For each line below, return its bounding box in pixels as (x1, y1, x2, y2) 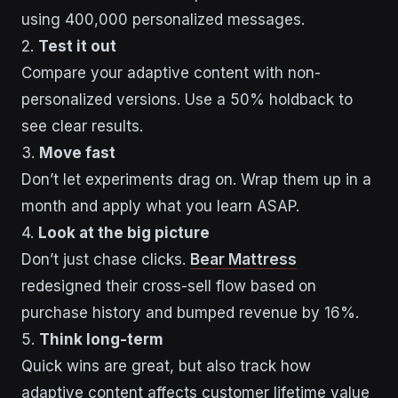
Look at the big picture (38, 223, 210, 242)
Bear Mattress (190, 250, 297, 268)
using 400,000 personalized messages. (21, 10, 305, 28)
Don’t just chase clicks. (21, 250, 190, 268)
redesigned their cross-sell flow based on (21, 276, 316, 295)
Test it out (38, 36, 116, 55)
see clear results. (21, 116, 143, 135)
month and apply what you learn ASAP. (21, 196, 299, 215)
